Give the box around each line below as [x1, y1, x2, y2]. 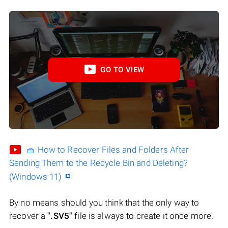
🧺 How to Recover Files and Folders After [26, 145, 189, 155]
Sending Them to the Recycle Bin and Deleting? [9, 158, 188, 168]
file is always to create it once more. [72, 211, 214, 221]
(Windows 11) [9, 172, 62, 182]
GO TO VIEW [100, 65, 145, 75]
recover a [9, 211, 48, 221]
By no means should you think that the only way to [9, 197, 199, 208]
